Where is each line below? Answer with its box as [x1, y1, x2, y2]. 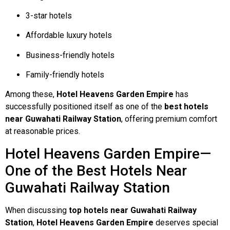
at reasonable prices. [5, 126, 80, 137]
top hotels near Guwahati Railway [69, 205, 197, 215]
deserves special [154, 217, 218, 227]
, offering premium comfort [121, 114, 217, 124]
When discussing [5, 205, 69, 215]
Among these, [5, 89, 56, 100]
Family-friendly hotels [26, 70, 104, 80]
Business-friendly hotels [26, 50, 114, 60]
